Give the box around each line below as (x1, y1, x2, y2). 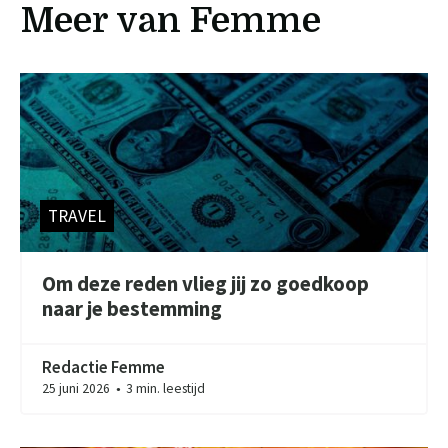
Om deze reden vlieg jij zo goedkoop (42, 271, 370, 298)
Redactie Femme (42, 355, 166, 378)
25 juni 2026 (42, 379, 114, 397)
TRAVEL (48, 205, 106, 228)
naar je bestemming (42, 296, 223, 323)
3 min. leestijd (123, 379, 206, 397)
